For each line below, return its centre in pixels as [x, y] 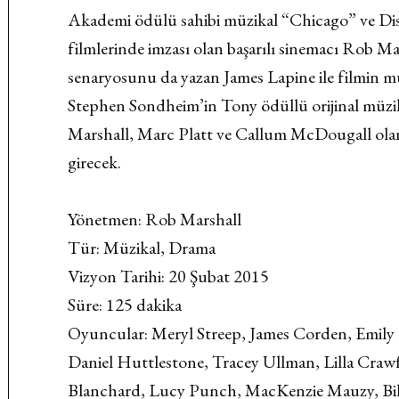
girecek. [95, 162]
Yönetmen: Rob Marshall [155, 219]
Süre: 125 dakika [125, 305]
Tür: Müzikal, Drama [142, 248]
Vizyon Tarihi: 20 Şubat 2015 [169, 276]
